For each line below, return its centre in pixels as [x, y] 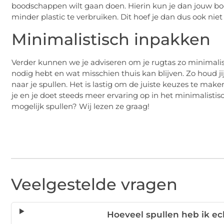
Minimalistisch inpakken [111, 39]
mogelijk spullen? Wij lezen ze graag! [80, 106]
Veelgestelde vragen [94, 184]
